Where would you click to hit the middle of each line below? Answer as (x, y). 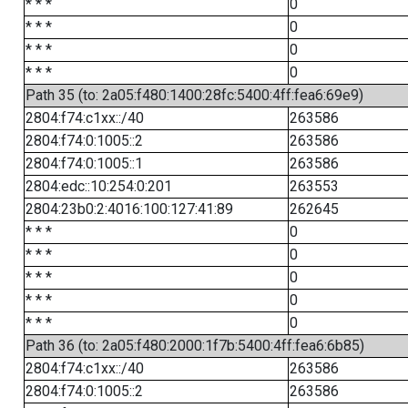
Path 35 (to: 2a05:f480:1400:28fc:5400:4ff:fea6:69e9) (194, 95)
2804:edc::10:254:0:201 (98, 186)
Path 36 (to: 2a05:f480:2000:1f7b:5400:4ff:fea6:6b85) (194, 346)
